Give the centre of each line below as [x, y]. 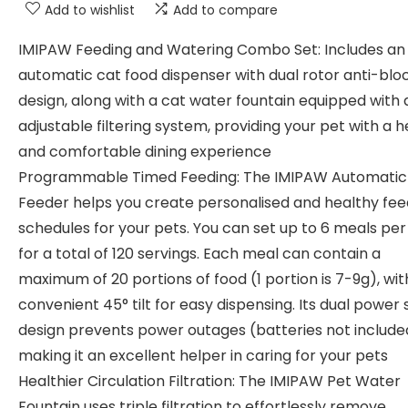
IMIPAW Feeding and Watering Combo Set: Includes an [212, 50]
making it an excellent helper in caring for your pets [203, 356]
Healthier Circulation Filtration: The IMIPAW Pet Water [209, 381]
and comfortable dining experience [145, 152]
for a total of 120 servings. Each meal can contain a [199, 254]
